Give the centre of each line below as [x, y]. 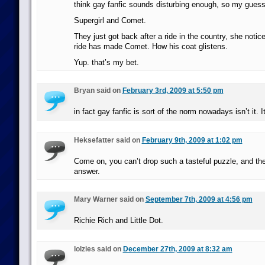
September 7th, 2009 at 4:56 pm [199, 199]
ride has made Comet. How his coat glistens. [151, 46]
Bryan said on [98, 91]
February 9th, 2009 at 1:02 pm [192, 140]
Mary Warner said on [109, 199]
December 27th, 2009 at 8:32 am [177, 249]
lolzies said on [98, 249]
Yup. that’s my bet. [106, 62]
